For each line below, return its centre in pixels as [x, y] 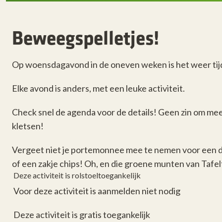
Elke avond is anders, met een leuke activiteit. [98, 88]
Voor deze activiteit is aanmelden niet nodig [96, 191]
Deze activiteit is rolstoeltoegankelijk [76, 175]
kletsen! [28, 126]
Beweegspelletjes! [85, 37]
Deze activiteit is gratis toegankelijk [81, 215]
